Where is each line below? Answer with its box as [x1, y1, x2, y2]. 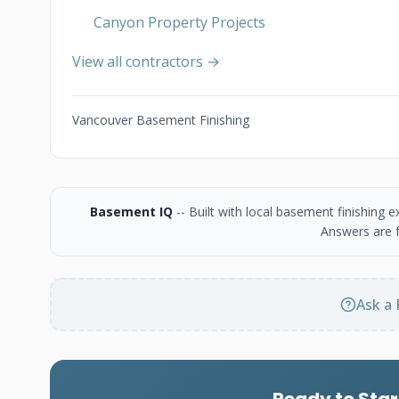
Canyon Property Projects [94, 12, 265, 32]
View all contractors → [72, 52, 220, 71]
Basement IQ [90, 203, 173, 220]
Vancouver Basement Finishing [72, 111, 249, 128]
